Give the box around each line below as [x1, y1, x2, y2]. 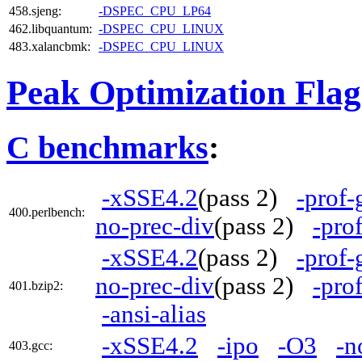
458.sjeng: [9, 4, 61, 18]
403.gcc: [9, 338, 53, 352]
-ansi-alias [102, 300, 206, 328]
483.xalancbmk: [9, 40, 90, 53]
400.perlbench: [9, 204, 85, 219]
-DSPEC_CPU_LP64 [99, 4, 211, 18]
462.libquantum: [9, 22, 92, 36]
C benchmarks [6, 128, 208, 166]
